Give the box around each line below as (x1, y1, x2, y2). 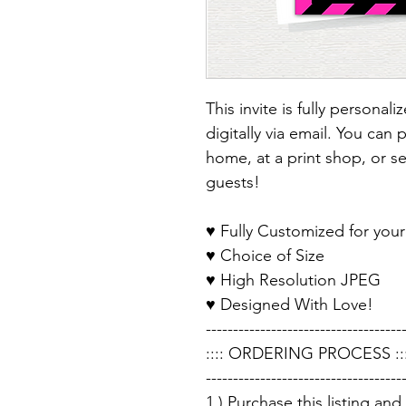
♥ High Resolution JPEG (206, 270, 381, 291)
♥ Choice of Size (206, 246, 324, 266)
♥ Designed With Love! (206, 295, 373, 315)
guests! (206, 172, 260, 193)
